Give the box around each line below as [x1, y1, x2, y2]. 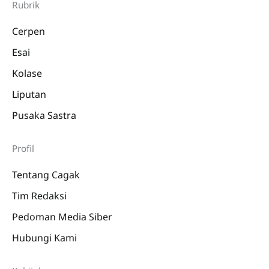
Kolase [12, 66, 42, 80]
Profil [12, 142, 34, 154]
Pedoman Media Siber [12, 210, 112, 223]
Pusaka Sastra [12, 108, 76, 122]
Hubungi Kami [12, 231, 77, 244]
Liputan [12, 87, 46, 101]
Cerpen [12, 24, 45, 38]
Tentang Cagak [12, 168, 80, 181]
